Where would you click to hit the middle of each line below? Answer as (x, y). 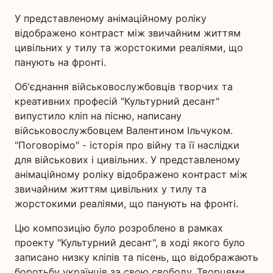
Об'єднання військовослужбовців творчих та (124, 87)
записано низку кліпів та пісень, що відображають (136, 257)
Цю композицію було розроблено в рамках (119, 228)
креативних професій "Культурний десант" (117, 101)
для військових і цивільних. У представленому (127, 160)
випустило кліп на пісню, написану (98, 116)
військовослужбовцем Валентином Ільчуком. (124, 130)
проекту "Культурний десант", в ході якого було (130, 243)
